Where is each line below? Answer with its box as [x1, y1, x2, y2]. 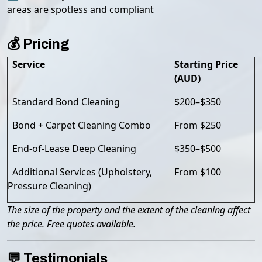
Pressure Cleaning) [8, 180, 91, 192]
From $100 [174, 166, 221, 178]
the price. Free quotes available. [7, 218, 136, 230]
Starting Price [174, 58, 238, 71]
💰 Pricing [7, 36, 70, 51]
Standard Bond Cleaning [8, 95, 120, 108]
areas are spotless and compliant [7, 3, 154, 16]
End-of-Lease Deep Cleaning [8, 142, 136, 155]
